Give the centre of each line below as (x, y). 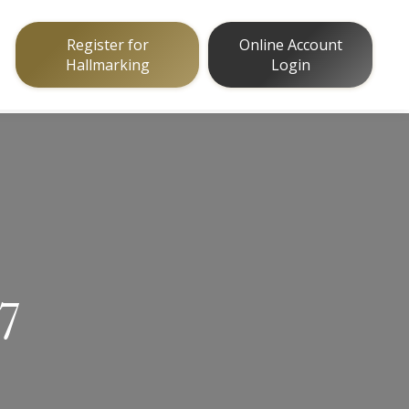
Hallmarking (107, 65)
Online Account (290, 45)
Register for (107, 45)
